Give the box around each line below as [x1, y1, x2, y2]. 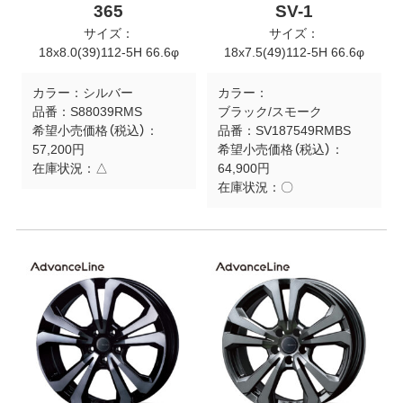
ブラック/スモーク [217, 104, 322, 120]
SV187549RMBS [255, 123, 351, 139]
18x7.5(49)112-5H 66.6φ [224, 45, 365, 60]
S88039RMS [69, 104, 142, 120]
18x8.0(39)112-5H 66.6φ [38, 45, 179, 60]
